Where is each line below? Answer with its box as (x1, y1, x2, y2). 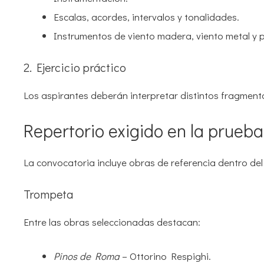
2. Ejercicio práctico (24, 60, 126, 75)
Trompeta (24, 186, 73, 202)
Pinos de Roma (54, 249, 120, 263)
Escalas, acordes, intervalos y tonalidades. (54, 9, 239, 24)
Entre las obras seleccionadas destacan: (24, 215, 200, 229)
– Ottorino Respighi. (120, 249, 211, 263)
